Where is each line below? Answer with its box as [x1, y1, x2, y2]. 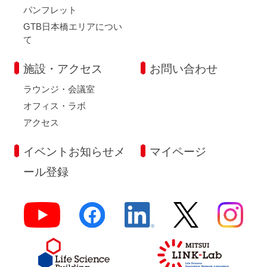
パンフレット [23, 5, 77, 15]
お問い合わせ [149, 63, 218, 76]
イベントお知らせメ [23, 145, 126, 159]
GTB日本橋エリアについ [23, 21, 123, 32]
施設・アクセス [23, 63, 103, 76]
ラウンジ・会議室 [23, 84, 95, 95]
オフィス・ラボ [23, 101, 86, 111]
